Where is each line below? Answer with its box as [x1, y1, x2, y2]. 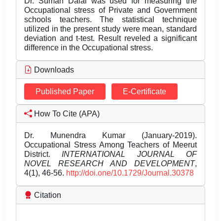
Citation [32, 191, 61, 200]
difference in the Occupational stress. [24, 43, 153, 52]
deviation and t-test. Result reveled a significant [24, 34, 197, 43]
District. [24, 150, 62, 159]
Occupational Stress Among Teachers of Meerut [24, 141, 197, 149]
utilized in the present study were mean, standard [24, 25, 197, 34]
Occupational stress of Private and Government [24, 6, 197, 15]
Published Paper [36, 87, 94, 96]
